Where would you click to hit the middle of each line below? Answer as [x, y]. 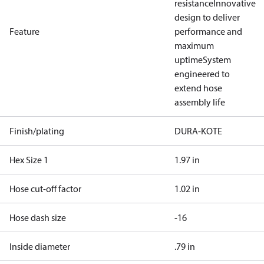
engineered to [202, 74]
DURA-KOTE [198, 131]
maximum [194, 45]
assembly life [200, 102]
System [217, 60]
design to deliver [207, 17]
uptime [189, 60]
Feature [24, 31]
